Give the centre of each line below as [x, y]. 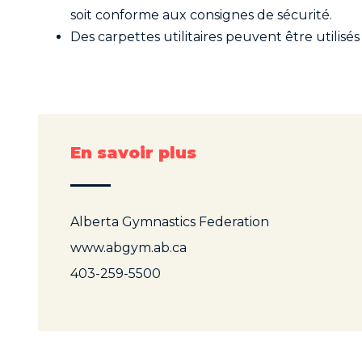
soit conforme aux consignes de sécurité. [201, 15]
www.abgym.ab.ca [128, 247]
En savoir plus [133, 152]
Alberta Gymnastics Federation [170, 221]
